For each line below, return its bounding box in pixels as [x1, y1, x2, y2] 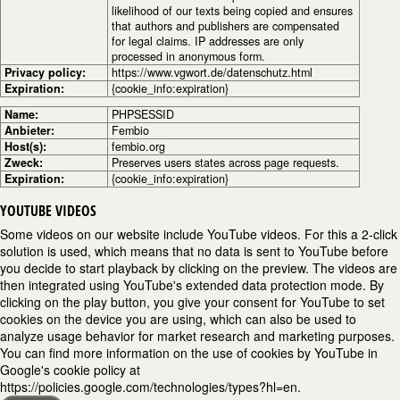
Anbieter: [4, 122, 54, 138]
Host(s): [4, 138, 46, 154]
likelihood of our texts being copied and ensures [112, 3, 353, 19]
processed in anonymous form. [112, 48, 265, 64]
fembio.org [112, 138, 165, 154]
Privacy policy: [4, 64, 86, 80]
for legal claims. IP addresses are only [112, 33, 304, 49]
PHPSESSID [112, 106, 174, 122]
